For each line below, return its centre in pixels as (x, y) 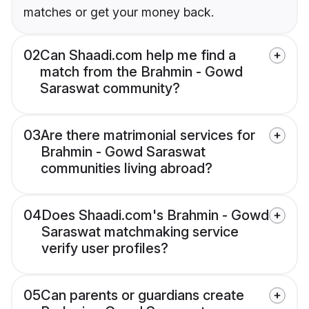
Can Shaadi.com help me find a (138, 56)
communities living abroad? (127, 169)
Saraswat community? (110, 89)
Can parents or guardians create (142, 296)
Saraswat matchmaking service (140, 232)
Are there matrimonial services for (148, 136)
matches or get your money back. (119, 12)
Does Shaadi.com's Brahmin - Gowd (155, 216)
